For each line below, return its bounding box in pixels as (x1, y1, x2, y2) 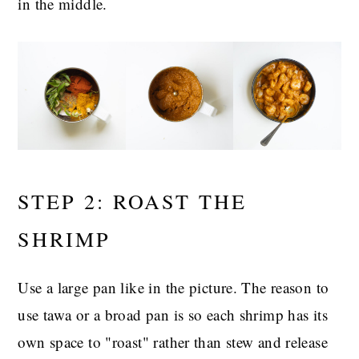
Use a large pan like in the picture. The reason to (18, 276, 329, 297)
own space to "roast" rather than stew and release (18, 331, 329, 352)
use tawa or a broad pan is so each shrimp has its (18, 304, 329, 325)
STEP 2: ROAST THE (18, 186, 248, 215)
